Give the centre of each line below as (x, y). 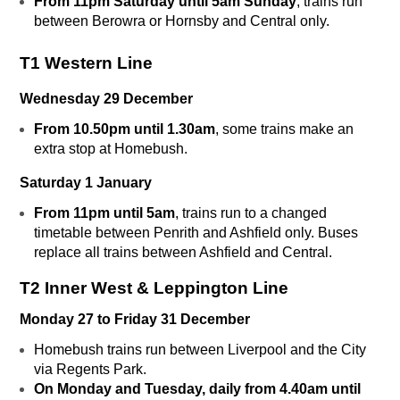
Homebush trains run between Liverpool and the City (200, 350)
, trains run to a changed (251, 213)
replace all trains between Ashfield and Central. (183, 253)
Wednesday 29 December (106, 99)
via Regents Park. (90, 370)
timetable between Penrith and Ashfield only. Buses (196, 233)
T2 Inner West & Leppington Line (154, 288)
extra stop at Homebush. (112, 149)
